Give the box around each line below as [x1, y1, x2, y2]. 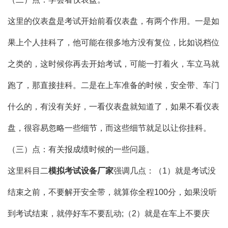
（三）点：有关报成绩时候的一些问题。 [8, 145, 154, 154]
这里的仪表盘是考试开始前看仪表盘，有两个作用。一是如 [8, 17, 219, 26]
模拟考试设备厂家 [48, 166, 113, 176]
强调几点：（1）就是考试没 [113, 166, 216, 176]
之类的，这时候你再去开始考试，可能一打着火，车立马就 [8, 60, 219, 69]
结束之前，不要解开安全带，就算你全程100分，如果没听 [8, 188, 217, 197]
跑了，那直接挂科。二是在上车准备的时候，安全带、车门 [8, 81, 219, 90]
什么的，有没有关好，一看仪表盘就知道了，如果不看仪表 [8, 102, 219, 111]
